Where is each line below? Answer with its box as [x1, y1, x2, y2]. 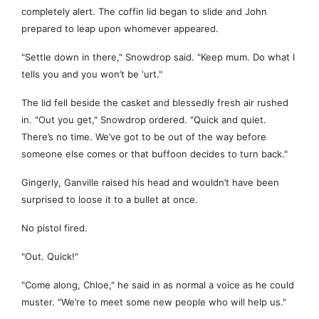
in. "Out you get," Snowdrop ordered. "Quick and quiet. [21, 114, 266, 126]
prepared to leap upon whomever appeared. [21, 23, 219, 35]
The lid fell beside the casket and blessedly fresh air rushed [21, 97, 288, 109]
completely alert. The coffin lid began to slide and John [21, 6, 267, 18]
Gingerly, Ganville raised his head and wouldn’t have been [21, 177, 279, 189]
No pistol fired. [21, 222, 88, 234]
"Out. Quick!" [21, 251, 78, 263]
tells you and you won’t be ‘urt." [21, 68, 162, 80]
